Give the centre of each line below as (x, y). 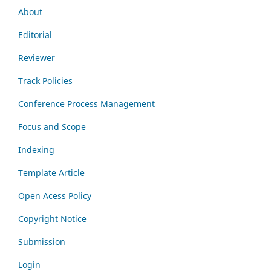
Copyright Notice (52, 219)
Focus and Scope (52, 127)
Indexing (36, 150)
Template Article (51, 173)
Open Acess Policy (55, 196)
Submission (42, 242)
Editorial (36, 35)
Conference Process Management (87, 104)
